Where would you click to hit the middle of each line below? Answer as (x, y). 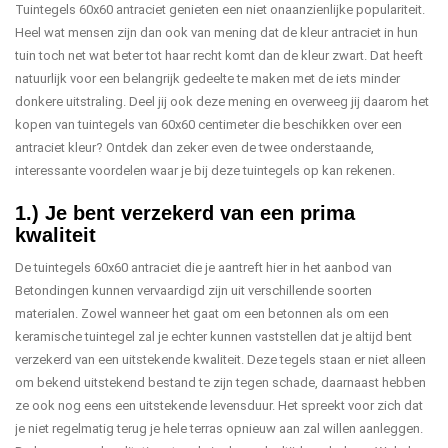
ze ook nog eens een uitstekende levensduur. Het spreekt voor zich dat (219, 405)
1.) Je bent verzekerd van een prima (185, 213)
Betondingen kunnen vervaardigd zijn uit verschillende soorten (193, 290)
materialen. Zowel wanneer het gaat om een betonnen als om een (202, 313)
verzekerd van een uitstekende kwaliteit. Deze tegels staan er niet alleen (220, 359)
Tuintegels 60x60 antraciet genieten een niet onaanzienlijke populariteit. (220, 9)
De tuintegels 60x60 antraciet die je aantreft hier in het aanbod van (203, 267)
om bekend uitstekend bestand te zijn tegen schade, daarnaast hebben (220, 382)
